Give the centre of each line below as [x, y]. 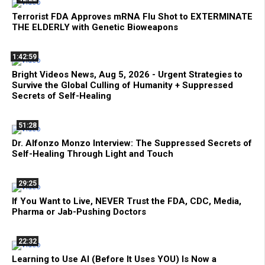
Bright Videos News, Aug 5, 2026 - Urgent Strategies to [127, 74]
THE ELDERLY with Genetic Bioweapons [95, 27]
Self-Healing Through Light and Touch [93, 153]
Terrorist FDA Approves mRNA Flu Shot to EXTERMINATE [132, 16]
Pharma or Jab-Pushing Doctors [79, 211]
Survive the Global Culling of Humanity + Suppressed [122, 85]
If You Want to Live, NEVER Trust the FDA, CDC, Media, [127, 201]
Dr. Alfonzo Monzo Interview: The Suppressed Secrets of [132, 143]
